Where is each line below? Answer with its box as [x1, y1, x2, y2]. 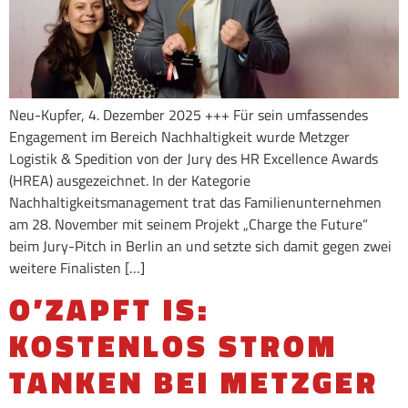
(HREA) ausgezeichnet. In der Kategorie [9, 169, 250, 192]
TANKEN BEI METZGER [9, 359, 379, 406]
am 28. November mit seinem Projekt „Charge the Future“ [9, 213, 368, 236]
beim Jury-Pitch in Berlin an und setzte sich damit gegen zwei [9, 235, 392, 258]
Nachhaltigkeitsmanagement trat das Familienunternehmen [9, 191, 382, 214]
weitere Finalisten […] [9, 257, 145, 280]
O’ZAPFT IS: [9, 286, 210, 333]
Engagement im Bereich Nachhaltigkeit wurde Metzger [9, 126, 350, 148]
